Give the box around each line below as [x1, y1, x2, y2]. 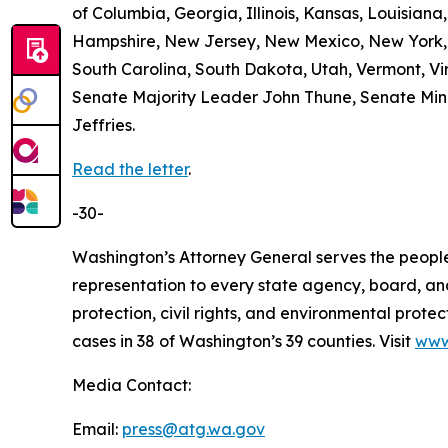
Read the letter [72, 159, 188, 180]
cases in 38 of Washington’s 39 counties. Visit [72, 331, 415, 352]
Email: [72, 419, 122, 440]
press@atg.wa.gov [122, 419, 265, 440]
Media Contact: [72, 375, 191, 396]
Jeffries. [72, 115, 135, 136]
